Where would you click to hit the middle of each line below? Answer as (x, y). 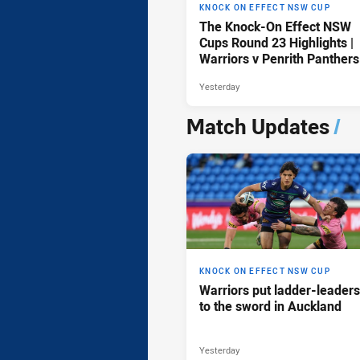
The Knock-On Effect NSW (275, 27)
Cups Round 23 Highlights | (276, 43)
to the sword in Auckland (270, 307)
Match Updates (258, 127)
